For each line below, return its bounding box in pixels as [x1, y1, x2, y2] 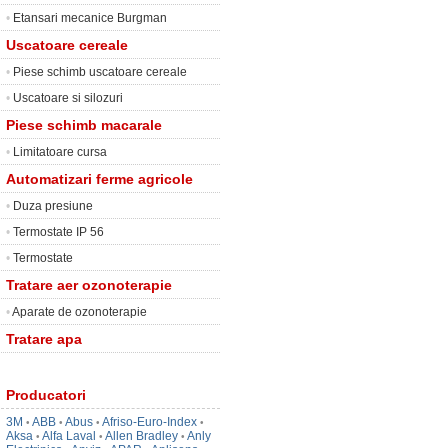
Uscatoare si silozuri [13, 91, 123, 105]
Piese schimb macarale [6, 117, 162, 133]
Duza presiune [13, 199, 93, 213]
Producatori [6, 387, 86, 403]
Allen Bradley [105, 429, 178, 443]
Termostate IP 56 [13, 225, 104, 239]
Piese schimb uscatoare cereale [13, 65, 187, 79]
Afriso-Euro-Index [102, 415, 197, 429]
